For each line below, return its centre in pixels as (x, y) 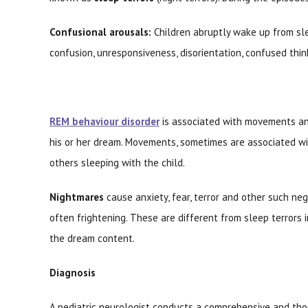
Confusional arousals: (100, 32)
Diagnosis (73, 273)
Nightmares (77, 197)
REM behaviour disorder (104, 121)
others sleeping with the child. (117, 163)
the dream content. (92, 238)
